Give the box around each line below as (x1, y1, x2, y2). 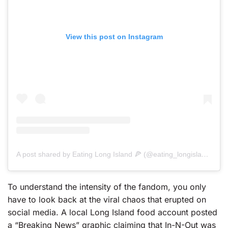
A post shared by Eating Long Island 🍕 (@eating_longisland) (202, 150, 209, 158)
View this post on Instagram (65, 33, 163, 41)
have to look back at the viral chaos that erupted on (8, 194, 206, 205)
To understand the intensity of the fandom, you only (8, 181, 206, 192)
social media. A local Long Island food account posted (8, 207, 217, 217)
